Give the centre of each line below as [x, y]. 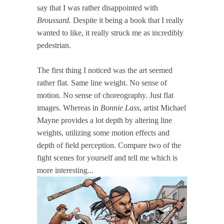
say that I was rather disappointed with [97, 7]
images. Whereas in [69, 107]
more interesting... [65, 170]
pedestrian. [54, 45]
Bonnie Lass [120, 107]
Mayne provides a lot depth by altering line [104, 120]
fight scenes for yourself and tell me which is [107, 157]
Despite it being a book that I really [127, 20]
